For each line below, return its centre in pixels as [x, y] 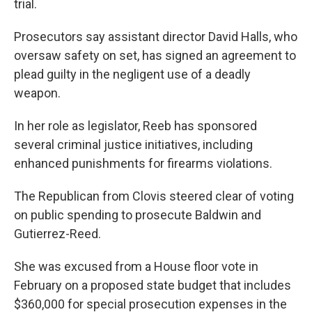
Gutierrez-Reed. [57, 234]
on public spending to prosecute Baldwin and [138, 215]
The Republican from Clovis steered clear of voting [154, 196]
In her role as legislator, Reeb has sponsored [135, 126]
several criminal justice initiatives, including [133, 145]
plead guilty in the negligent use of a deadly [132, 74]
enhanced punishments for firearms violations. [143, 163]
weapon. [37, 93]
